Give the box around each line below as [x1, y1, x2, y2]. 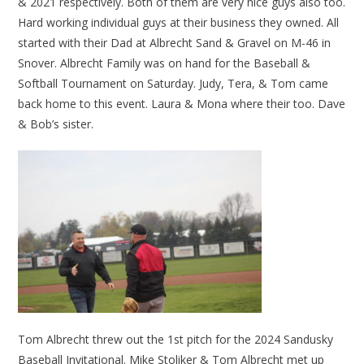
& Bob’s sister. [18, 116, 94, 132]
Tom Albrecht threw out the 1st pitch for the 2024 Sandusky [18, 331, 334, 348]
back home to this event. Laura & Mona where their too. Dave [18, 96, 346, 112]
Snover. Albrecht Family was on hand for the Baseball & [18, 55, 311, 71]
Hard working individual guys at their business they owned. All [18, 15, 340, 31]
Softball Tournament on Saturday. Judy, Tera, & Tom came [18, 76, 329, 92]
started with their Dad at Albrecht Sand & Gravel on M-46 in [18, 35, 331, 51]
